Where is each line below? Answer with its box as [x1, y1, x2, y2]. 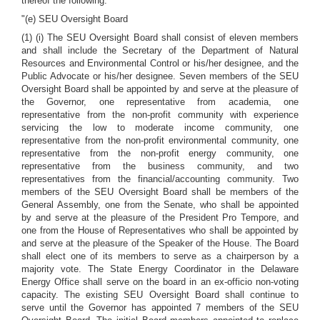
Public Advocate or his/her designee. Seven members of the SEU [21, 71, 299, 81]
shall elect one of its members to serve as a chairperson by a [21, 251, 299, 261]
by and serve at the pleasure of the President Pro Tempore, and [21, 212, 299, 223]
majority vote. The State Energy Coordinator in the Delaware [21, 264, 299, 274]
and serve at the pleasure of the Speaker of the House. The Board [21, 238, 299, 249]
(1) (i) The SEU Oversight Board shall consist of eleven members [21, 32, 299, 43]
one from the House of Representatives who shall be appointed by [21, 225, 299, 236]
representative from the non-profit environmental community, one [21, 135, 299, 146]
